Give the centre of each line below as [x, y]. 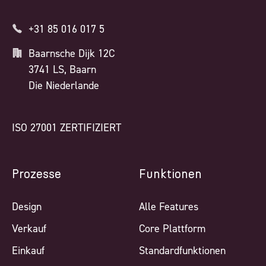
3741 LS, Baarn [62, 69]
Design [27, 206]
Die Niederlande [64, 85]
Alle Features [169, 206]
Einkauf [28, 250]
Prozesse [37, 174]
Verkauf [29, 228]
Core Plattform [172, 228]
